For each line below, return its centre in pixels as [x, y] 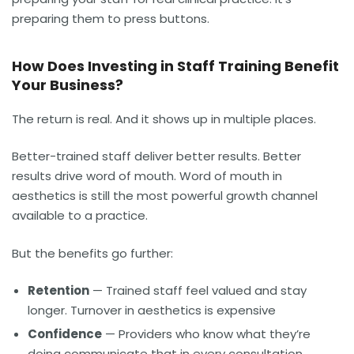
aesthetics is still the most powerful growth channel [165, 196]
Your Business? [68, 85]
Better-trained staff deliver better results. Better [156, 156]
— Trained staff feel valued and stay [198, 291]
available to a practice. [80, 216]
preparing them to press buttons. [111, 18]
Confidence [65, 334]
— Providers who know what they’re [206, 334]
